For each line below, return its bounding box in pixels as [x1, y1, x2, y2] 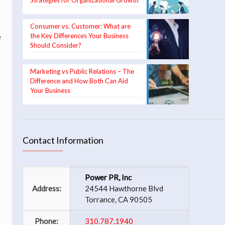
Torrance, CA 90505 [85, 195, 152, 204]
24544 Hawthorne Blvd [85, 184, 163, 193]
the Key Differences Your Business [30, 32, 129, 40]
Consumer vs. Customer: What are [30, 22, 131, 30]
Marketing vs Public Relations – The [30, 67, 134, 75]
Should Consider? [30, 41, 81, 49]
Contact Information [23, 135, 103, 146]
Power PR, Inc [85, 173, 132, 182]
